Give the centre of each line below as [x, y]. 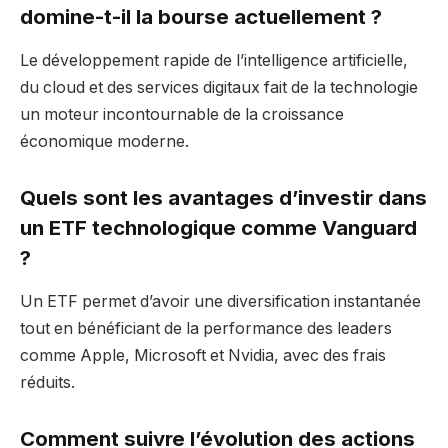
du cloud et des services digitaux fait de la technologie [219, 88]
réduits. [47, 383]
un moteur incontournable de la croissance [182, 115]
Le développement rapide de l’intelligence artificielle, [214, 61]
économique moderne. [104, 142]
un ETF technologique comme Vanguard [218, 227]
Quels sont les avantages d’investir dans [223, 197]
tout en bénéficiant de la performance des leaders [206, 329]
